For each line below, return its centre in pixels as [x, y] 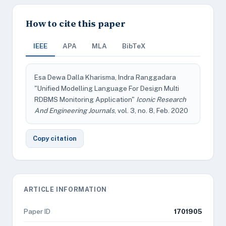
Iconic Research [161, 99]
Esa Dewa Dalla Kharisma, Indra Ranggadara [105, 77]
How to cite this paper [76, 23]
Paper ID [37, 211]
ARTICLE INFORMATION [65, 189]
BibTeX [134, 46]
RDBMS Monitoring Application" [85, 99]
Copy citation [55, 138]
